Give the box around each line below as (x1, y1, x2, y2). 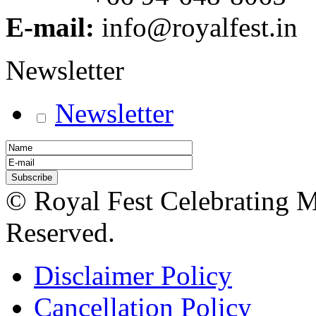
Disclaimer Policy (34, 260, 232, 291)
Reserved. (6, 217, 115, 248)
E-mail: (6, 11, 102, 42)
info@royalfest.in (102, 11, 298, 42)
